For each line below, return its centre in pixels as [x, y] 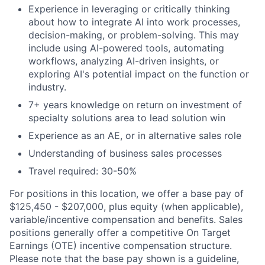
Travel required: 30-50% [83, 171]
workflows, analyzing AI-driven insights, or [124, 61]
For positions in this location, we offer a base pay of [127, 193]
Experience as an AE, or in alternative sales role [135, 135]
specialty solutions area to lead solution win [127, 117]
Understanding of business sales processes [125, 153]
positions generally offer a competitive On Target [120, 232]
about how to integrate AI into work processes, [134, 22]
